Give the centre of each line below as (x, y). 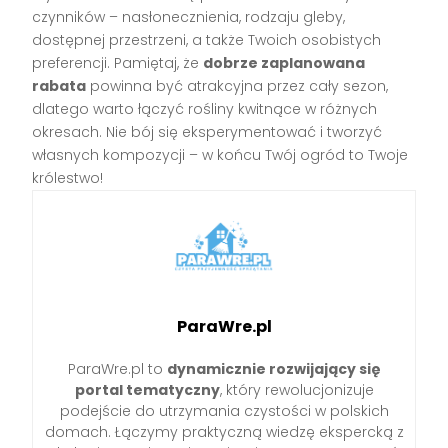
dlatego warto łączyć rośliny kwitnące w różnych (205, 109)
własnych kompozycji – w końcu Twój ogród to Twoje (220, 155)
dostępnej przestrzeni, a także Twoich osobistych (207, 40)
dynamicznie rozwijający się (273, 368)
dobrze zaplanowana (284, 63)
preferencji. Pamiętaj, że (118, 63)
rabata (59, 86)
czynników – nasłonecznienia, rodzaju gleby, (189, 17)
